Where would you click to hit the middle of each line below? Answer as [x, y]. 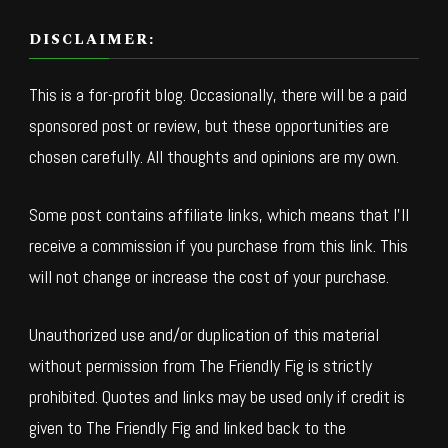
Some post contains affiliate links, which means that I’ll [219, 215]
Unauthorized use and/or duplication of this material [204, 335]
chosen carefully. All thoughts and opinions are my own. [214, 157]
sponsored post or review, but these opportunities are [209, 126]
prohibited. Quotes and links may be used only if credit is [217, 397]
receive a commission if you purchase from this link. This [218, 246]
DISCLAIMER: [92, 40]
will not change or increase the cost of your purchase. [209, 277]
